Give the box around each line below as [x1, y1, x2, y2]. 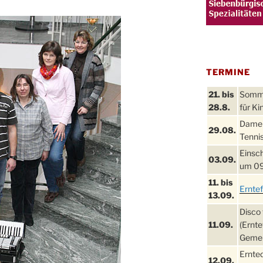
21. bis [208, 89, 234, 100]
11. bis [208, 177, 232, 188]
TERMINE [205, 67, 251, 77]
